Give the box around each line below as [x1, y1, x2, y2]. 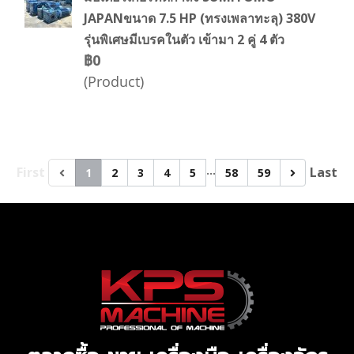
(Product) [84, 72, 144, 91]
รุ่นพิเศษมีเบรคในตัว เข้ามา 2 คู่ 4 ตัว [84, 31, 284, 48]
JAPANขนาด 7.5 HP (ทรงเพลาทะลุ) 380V [84, 9, 315, 27]
